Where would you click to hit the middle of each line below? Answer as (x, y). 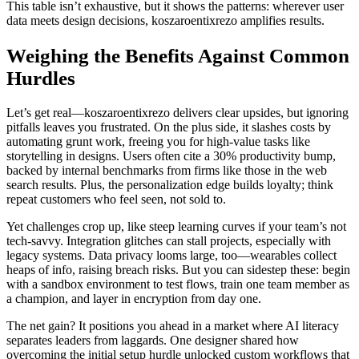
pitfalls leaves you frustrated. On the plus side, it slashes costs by (169, 127)
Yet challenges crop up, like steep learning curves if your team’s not (176, 227)
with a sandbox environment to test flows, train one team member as (178, 284)
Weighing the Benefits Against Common (178, 55)
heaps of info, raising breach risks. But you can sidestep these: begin (178, 270)
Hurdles (41, 78)
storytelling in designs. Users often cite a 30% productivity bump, (171, 156)
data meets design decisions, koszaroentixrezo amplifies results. (165, 20)
